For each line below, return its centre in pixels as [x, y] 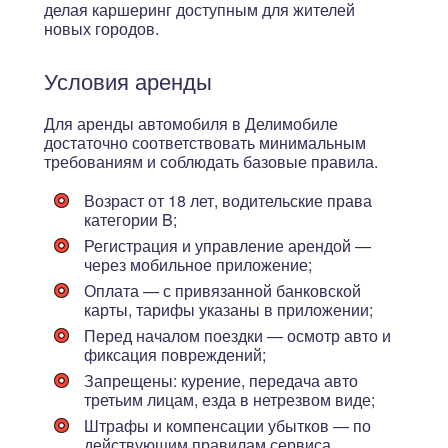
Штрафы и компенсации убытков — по [227, 425]
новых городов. [101, 28]
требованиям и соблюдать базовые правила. [211, 161]
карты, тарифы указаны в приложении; [228, 309]
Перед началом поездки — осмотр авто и [237, 335]
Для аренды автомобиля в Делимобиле [191, 123]
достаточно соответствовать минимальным [205, 142]
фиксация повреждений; [175, 354]
